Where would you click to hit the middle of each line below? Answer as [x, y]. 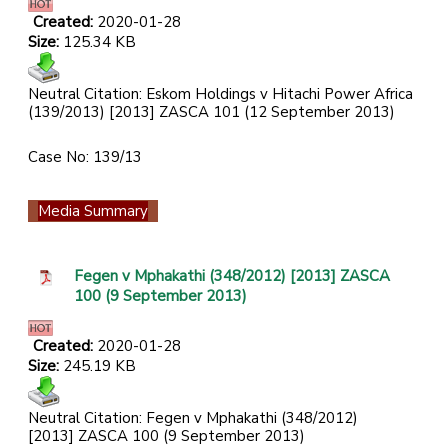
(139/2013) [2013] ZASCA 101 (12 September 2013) [211, 112]
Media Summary [93, 211]
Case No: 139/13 [85, 157]
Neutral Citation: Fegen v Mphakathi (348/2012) [193, 418]
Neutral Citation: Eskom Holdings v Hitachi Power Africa [220, 94]
